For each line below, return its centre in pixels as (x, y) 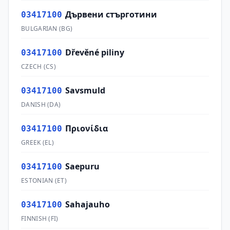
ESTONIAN (37, 180)
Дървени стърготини (111, 14)
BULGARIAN (39, 28)
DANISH (33, 104)
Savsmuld (85, 90)
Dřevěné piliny (95, 52)
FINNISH (34, 218)
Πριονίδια (87, 128)
